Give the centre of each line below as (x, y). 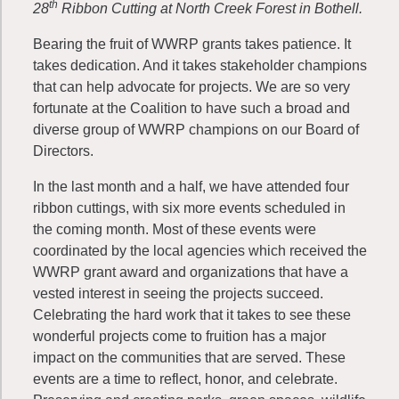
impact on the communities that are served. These (189, 358)
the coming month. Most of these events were (175, 229)
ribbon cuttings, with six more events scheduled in (189, 208)
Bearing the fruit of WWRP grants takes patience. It (192, 44)
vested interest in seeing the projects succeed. (178, 293)
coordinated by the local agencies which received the (200, 251)
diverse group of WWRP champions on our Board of (196, 130)
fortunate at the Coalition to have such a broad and (191, 108)
